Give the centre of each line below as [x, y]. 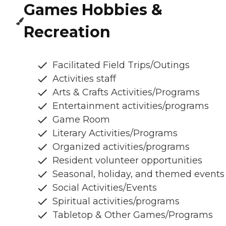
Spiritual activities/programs [116, 202]
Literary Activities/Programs [115, 133]
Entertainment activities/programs [131, 106]
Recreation [67, 32]
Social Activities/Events [105, 188]
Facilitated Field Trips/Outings [121, 65]
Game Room [81, 120]
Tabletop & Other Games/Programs [133, 215]
